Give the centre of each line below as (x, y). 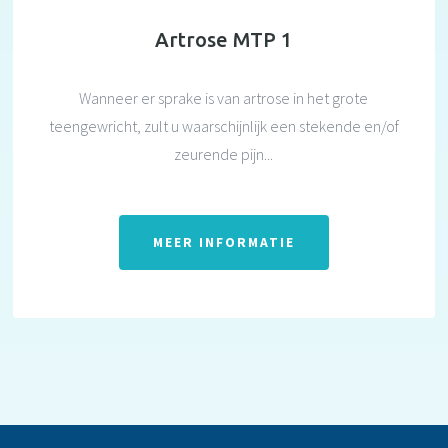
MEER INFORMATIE (223, 242)
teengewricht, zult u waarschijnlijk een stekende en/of (223, 125)
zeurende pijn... (224, 153)
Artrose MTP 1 (224, 39)
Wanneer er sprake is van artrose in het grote (224, 97)
